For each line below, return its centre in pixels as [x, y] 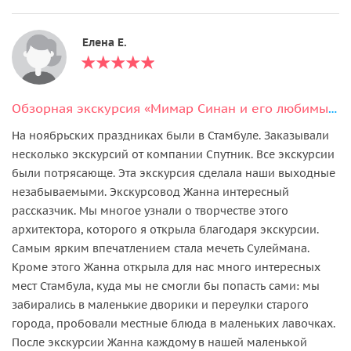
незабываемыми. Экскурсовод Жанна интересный [150, 192]
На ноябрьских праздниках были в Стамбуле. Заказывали [170, 135]
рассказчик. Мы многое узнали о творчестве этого [150, 210]
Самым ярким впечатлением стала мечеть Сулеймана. [161, 248]
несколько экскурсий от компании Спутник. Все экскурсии [173, 154]
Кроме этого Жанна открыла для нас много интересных [166, 267]
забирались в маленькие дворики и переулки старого [160, 304]
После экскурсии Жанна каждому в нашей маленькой [159, 342]
